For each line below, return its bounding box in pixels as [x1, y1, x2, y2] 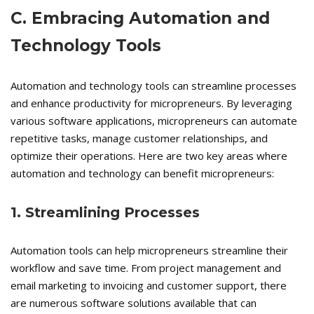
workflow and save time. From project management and [11, 261, 281, 275]
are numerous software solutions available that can [11, 296, 257, 310]
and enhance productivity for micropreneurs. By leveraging [11, 96, 292, 111]
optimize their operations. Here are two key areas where [11, 149, 287, 163]
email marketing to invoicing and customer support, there [11, 278, 287, 293]
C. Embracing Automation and [11, 8, 270, 29]
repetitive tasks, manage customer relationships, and [11, 131, 268, 146]
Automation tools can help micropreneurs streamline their [11, 243, 288, 258]
